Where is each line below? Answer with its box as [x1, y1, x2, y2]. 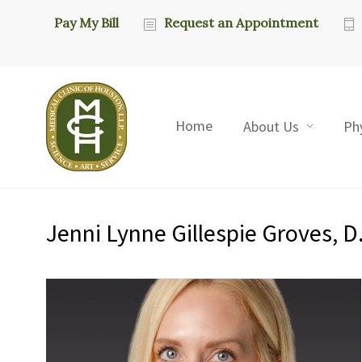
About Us [243, 117, 299, 136]
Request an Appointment [164, 15, 318, 31]
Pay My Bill [54, 15, 119, 31]
